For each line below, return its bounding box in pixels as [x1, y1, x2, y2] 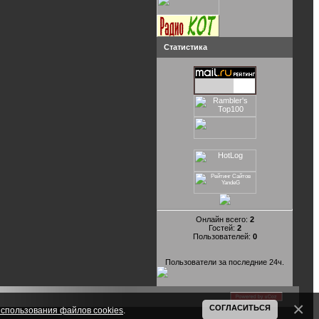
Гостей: [208, 223, 237, 232]
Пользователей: [192, 231, 253, 241]
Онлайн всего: [195, 214, 250, 224]
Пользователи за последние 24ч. [165, 257, 284, 266]
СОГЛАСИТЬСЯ [209, 303, 271, 312]
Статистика [164, 43, 207, 52]
